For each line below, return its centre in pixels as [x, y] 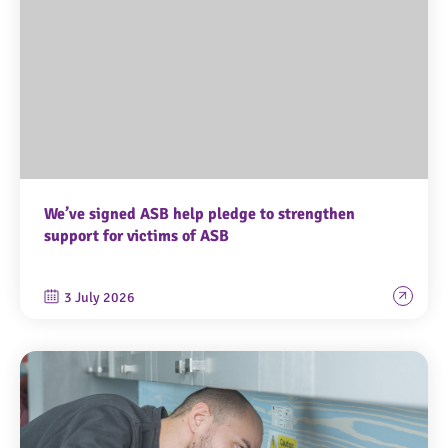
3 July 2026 [99, 298]
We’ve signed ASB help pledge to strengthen [199, 214]
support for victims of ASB [136, 236]
